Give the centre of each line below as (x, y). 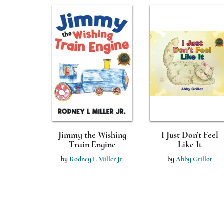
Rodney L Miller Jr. (96, 159)
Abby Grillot (194, 159)
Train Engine (92, 144)
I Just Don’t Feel (190, 135)
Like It (190, 144)
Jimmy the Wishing (92, 135)
